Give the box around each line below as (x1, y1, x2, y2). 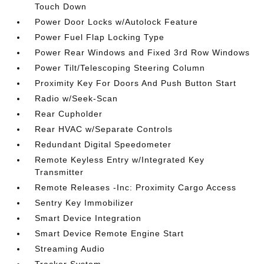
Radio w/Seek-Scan (35, 94, 118, 103)
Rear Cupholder (35, 109, 103, 118)
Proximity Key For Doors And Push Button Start (35, 78, 237, 88)
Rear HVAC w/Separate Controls (35, 124, 173, 134)
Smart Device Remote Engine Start (35, 229, 184, 238)
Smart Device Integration (35, 213, 142, 223)
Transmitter (35, 167, 84, 177)
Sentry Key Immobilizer (35, 198, 134, 207)
